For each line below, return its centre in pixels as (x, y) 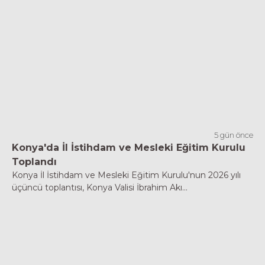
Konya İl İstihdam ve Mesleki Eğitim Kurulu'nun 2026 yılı (126, 175)
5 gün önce (234, 135)
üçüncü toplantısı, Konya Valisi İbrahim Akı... (100, 188)
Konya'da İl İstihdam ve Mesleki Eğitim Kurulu (129, 148)
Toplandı (34, 162)
